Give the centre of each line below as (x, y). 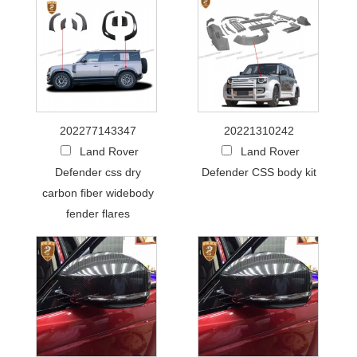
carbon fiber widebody (98, 193)
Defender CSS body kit (259, 172)
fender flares (98, 214)
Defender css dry (98, 172)
